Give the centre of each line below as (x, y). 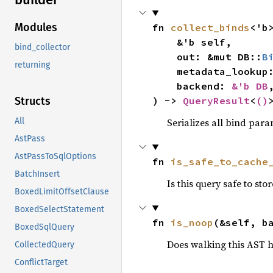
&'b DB (250, 86)
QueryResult (216, 101)
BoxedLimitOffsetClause (62, 192)
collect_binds (210, 27)
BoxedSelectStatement (59, 210)
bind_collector (42, 48)
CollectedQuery (44, 245)
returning (32, 65)
